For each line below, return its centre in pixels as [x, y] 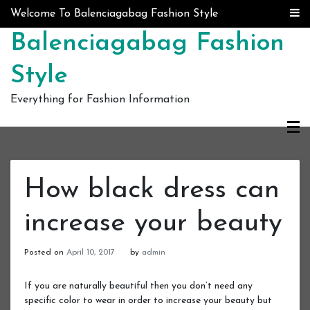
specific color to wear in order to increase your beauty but [148, 300]
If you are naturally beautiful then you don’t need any [138, 286]
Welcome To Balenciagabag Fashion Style [114, 14]
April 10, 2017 [91, 253]
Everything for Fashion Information [100, 100]
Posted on [45, 253]
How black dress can [152, 190]
